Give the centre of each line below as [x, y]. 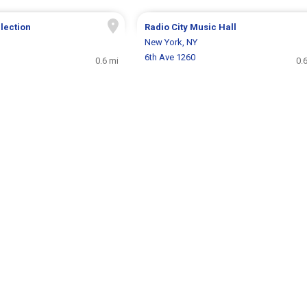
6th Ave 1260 [170, 57]
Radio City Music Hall [190, 27]
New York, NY [171, 42]
